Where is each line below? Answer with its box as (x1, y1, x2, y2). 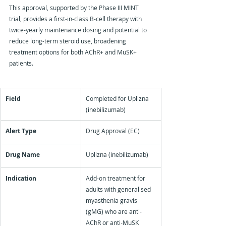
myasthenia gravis (86, 196, 139, 204)
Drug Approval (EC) (86, 127, 140, 135)
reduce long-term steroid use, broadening (9, 37, 128, 45)
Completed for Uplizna (86, 94, 150, 102)
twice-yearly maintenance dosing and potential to (9, 26, 148, 34)
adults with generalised (86, 185, 152, 193)
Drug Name (6, 150, 40, 159)
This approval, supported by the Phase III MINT (9, 4, 140, 12)
